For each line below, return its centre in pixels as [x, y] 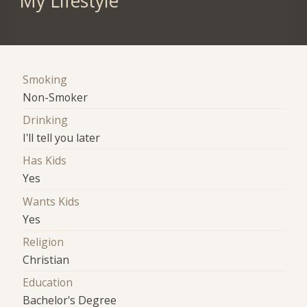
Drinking [46, 120]
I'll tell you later [62, 137]
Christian [46, 259]
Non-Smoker [56, 97]
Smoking [45, 79]
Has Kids [45, 161]
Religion [44, 242]
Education [48, 283]
